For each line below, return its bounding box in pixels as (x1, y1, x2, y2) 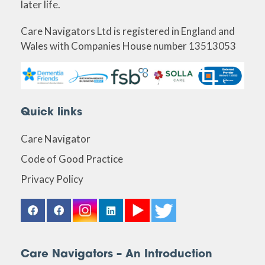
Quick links (21, 106, 82, 118)
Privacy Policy (21, 173, 83, 186)
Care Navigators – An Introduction (21, 248, 212, 260)
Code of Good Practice (21, 153, 123, 166)
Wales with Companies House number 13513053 (21, 39, 236, 52)
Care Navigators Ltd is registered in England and (21, 24, 235, 37)
